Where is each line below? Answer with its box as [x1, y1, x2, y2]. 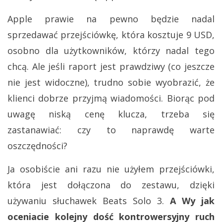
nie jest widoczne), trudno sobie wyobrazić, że [7, 76, 215, 89]
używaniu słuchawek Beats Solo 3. [7, 195, 170, 207]
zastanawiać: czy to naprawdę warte [7, 124, 215, 136]
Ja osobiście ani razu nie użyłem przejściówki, [7, 163, 215, 175]
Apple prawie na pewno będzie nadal [7, 13, 215, 25]
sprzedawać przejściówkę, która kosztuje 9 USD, [7, 29, 215, 41]
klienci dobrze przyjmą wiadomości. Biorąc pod [7, 92, 215, 105]
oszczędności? [7, 140, 67, 152]
